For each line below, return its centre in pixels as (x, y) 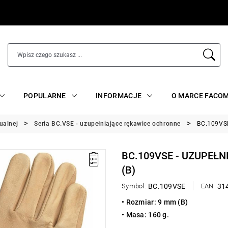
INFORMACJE (119, 95)
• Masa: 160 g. (146, 215)
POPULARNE (45, 95)
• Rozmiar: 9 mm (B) (156, 202)
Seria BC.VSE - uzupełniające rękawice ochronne (108, 124)
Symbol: (134, 186)
